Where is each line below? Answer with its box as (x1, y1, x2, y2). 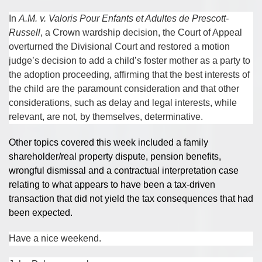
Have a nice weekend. (9, 233, 101, 243)
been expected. (9, 208, 73, 218)
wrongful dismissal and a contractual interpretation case (9, 166, 239, 175)
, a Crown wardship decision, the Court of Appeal (40, 27, 242, 37)
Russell (9, 27, 40, 37)
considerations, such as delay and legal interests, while (9, 98, 237, 108)
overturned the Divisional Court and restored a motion (9, 42, 230, 51)
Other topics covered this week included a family (9, 137, 208, 147)
